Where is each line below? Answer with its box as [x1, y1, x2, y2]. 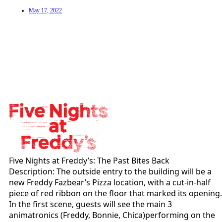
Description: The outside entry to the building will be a [9, 166, 212, 177]
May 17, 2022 [29, 7, 62, 14]
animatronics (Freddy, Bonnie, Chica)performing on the [9, 210, 215, 221]
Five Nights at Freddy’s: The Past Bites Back [9, 155, 169, 166]
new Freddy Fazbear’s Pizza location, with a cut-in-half [9, 177, 211, 188]
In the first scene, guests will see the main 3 [9, 199, 172, 210]
